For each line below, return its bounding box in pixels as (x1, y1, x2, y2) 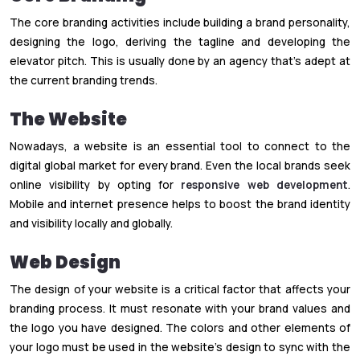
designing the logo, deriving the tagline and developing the (10, 34, 350, 49)
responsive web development (181, 177, 349, 192)
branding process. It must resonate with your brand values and (10, 301, 350, 316)
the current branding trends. (10, 72, 157, 88)
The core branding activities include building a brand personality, (10, 14, 350, 30)
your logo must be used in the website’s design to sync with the (10, 339, 350, 354)
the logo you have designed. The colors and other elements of (10, 320, 350, 335)
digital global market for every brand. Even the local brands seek (10, 157, 350, 173)
